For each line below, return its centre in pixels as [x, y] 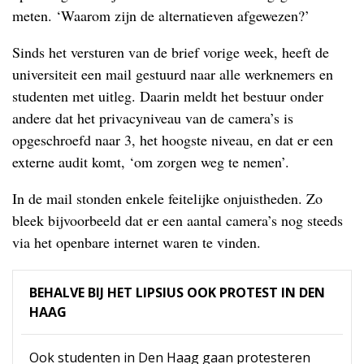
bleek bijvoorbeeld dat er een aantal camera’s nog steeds [178, 221]
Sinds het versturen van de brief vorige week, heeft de [171, 52]
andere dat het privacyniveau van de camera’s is [153, 118]
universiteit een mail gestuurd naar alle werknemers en [173, 74]
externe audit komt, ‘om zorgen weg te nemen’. [151, 162]
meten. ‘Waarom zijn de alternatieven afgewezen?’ [161, 16]
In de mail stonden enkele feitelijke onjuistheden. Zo [167, 199]
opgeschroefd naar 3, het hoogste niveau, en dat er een [173, 140]
